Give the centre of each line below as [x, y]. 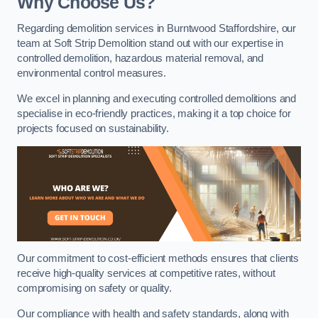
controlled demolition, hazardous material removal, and [141, 59]
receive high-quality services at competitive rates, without [146, 274]
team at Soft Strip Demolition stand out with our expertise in [150, 44]
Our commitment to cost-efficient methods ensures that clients [158, 259]
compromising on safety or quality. [95, 289]
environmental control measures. [92, 73]
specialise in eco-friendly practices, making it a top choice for [154, 113]
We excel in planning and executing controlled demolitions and [157, 98]
